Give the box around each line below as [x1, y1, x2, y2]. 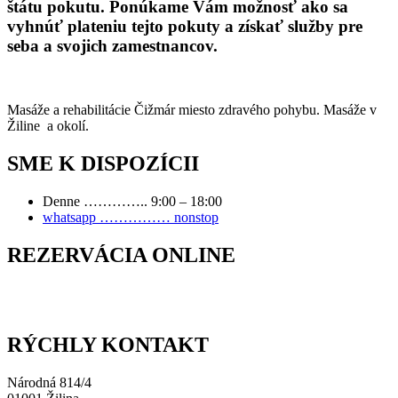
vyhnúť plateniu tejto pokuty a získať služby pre [7, 16, 362, 36]
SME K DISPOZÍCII [7, 152, 199, 176]
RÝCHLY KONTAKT [7, 332, 209, 356]
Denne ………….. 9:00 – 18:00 [43, 194, 222, 210]
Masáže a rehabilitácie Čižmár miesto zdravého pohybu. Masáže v [7, 102, 377, 118]
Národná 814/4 [7, 374, 92, 390]
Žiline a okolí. [7, 118, 89, 134]
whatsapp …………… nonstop [43, 210, 219, 226]
